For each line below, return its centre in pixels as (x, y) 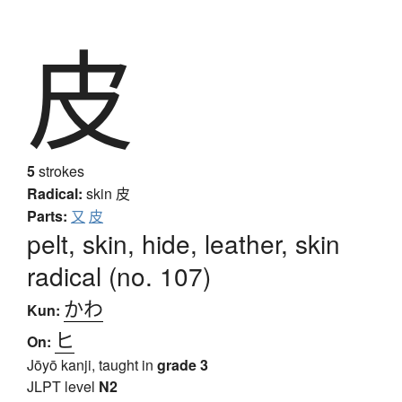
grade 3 (183, 365)
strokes (60, 171)
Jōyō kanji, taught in (92, 365)
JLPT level (63, 387)
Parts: (47, 216)
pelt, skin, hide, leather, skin (184, 244)
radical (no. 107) (119, 276)
